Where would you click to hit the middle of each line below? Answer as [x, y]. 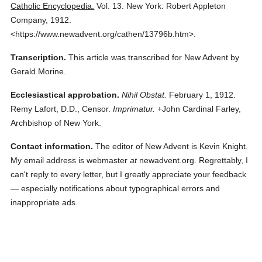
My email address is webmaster [70, 160]
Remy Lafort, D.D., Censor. [61, 109]
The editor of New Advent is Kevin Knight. [171, 146]
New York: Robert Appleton [176, 6]
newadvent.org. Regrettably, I [193, 160]
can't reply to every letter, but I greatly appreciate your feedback [129, 174]
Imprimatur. [134, 109]
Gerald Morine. [39, 71]
